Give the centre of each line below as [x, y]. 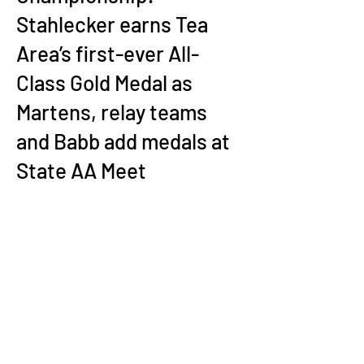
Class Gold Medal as [104, 82]
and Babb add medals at [123, 141]
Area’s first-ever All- [108, 53]
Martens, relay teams [112, 112]
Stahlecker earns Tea [112, 24]
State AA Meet [81, 170]
